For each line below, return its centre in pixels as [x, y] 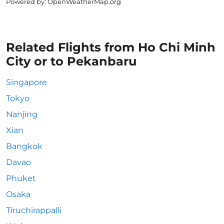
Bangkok [24, 146]
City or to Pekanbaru [71, 61]
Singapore [26, 82]
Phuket [21, 178]
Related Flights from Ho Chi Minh [111, 47]
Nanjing [22, 114]
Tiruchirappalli [34, 210]
